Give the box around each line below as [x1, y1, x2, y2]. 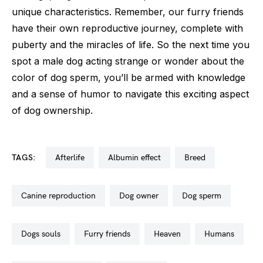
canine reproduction [27, 191, 96, 201]
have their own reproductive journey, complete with [12, 22, 243, 34]
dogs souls [27, 229, 60, 239]
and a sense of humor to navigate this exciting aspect [12, 88, 249, 100]
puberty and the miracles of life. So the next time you [12, 39, 249, 50]
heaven [160, 229, 181, 239]
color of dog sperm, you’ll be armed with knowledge [12, 72, 245, 83]
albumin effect [113, 153, 161, 163]
